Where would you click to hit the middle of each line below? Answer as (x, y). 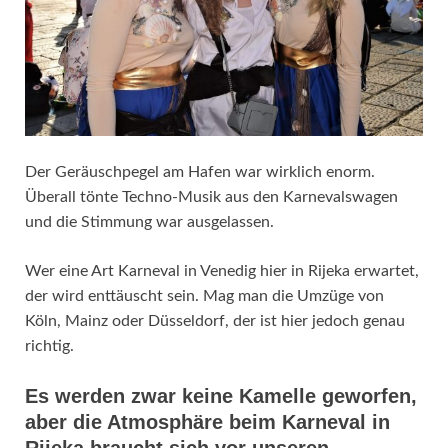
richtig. (49, 345)
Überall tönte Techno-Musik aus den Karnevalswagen (211, 196)
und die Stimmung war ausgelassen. (149, 221)
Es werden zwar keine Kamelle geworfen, (221, 395)
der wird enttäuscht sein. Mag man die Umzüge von (204, 295)
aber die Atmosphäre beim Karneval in (207, 421)
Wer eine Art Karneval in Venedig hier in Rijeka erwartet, (222, 270)
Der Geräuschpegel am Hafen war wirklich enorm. (200, 171)
